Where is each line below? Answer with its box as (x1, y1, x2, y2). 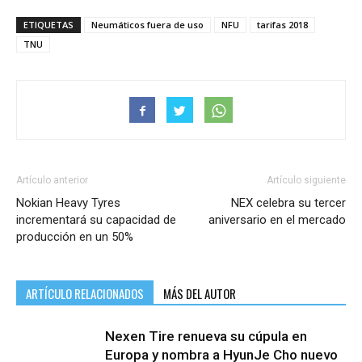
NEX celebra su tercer (231, 196, 346, 211)
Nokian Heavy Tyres (16, 196, 120, 211)
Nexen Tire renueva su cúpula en (105, 328, 307, 345)
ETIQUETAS (23, 19, 74, 32)
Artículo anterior (16, 175, 88, 187)
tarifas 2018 (257, 19, 308, 32)
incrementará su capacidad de (16, 213, 176, 228)
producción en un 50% (16, 229, 133, 245)
